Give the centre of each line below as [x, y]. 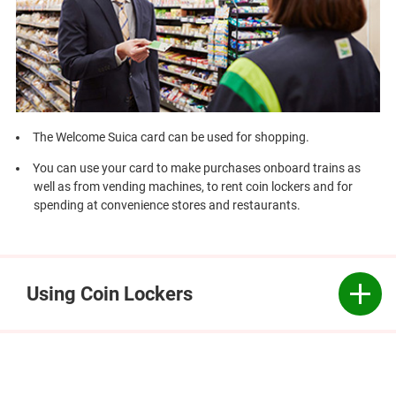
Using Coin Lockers [110, 293]
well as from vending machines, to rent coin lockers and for [193, 187]
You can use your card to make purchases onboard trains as [196, 168]
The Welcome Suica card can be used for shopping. [171, 137]
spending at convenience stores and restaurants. [167, 206]
